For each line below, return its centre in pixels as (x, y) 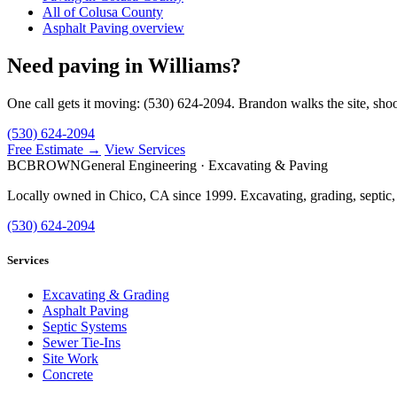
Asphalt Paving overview (113, 28)
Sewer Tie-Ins (82, 343)
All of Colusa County (103, 12)
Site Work (70, 359)
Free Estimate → (54, 149)
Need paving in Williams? (124, 66)
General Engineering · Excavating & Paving (204, 165)
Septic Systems (85, 327)
